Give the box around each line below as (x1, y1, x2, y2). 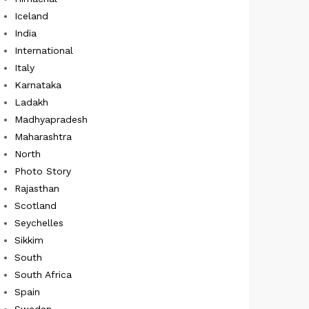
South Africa (14, 268, 72, 280)
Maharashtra (14, 130, 72, 142)
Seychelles (14, 217, 63, 228)
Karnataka (14, 79, 61, 90)
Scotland (14, 199, 57, 211)
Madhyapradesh (14, 113, 88, 125)
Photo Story (14, 165, 71, 177)
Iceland (14, 10, 48, 21)
